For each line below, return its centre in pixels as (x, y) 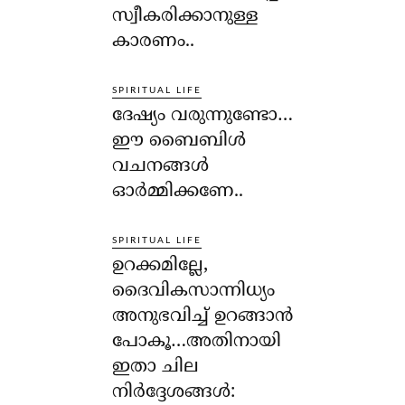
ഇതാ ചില (156, 368)
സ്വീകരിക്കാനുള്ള (186, 17)
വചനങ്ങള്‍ (161, 167)
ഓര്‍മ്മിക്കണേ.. (178, 193)
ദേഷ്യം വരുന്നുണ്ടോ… (203, 117)
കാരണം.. (154, 42)
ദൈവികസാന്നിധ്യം (194, 292)
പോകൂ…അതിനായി (197, 343)
